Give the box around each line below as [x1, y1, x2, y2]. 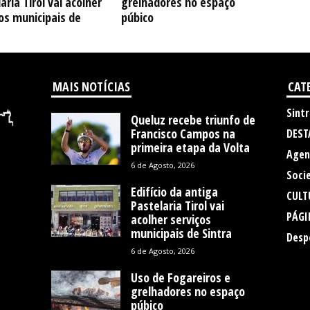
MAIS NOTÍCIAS [52, 78, 130, 95]
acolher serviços [130, 211, 211, 228]
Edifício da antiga [130, 183, 218, 200]
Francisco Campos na [130, 125, 235, 142]
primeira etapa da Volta [130, 139, 250, 156]
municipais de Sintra [130, 225, 232, 241]
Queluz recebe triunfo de [130, 111, 255, 128]
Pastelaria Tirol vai [130, 197, 224, 214]
